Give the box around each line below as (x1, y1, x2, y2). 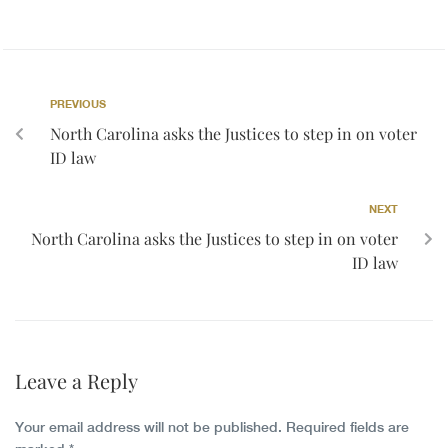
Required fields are (286, 419, 409, 436)
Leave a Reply (15, 367, 138, 395)
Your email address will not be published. (15, 419, 282, 436)
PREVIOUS (50, 97, 106, 111)
